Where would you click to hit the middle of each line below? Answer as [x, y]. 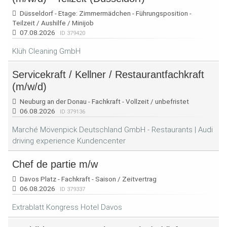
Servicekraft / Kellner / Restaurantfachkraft [108, 74]
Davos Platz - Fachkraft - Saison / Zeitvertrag [87, 179]
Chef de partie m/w [55, 164]
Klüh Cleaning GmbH [46, 51]
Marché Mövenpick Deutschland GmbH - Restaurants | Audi [112, 130]
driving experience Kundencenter [69, 141]
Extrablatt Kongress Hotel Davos [67, 207]
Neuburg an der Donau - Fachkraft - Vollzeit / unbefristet [104, 101]
